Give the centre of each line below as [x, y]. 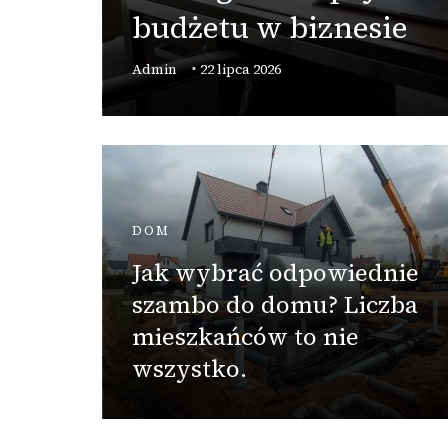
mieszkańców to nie [245, 337]
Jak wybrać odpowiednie [275, 273]
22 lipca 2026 [240, 69]
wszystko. [189, 369]
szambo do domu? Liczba [275, 305]
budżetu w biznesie [270, 27]
